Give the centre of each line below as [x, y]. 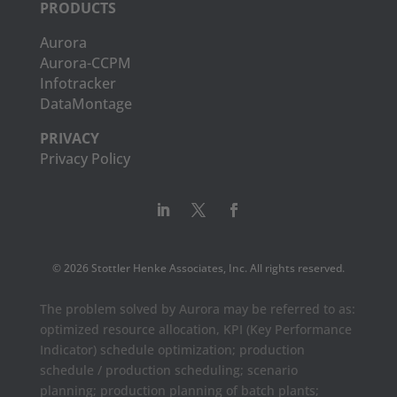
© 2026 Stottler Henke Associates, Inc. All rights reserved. [198, 268]
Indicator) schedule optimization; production [172, 349]
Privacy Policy [85, 158]
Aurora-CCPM [85, 62]
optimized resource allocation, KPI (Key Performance [195, 329]
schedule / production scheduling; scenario [168, 370]
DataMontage [86, 103]
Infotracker [78, 83]
